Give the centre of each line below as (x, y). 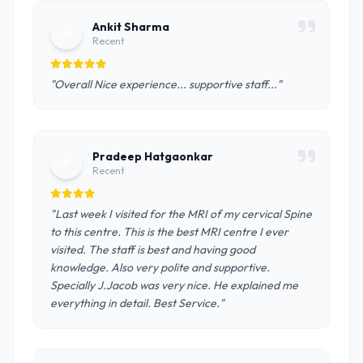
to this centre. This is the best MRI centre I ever (169, 232)
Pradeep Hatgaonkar (153, 156)
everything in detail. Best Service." (137, 303)
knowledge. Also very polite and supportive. (160, 267)
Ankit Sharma (131, 27)
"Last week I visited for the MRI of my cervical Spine (181, 214)
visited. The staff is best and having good (153, 250)
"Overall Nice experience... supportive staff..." (166, 84)
